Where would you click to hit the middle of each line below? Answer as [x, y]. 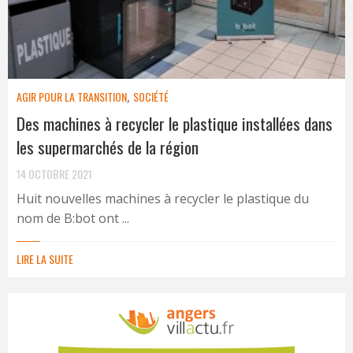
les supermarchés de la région [108, 147]
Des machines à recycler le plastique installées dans [175, 123]
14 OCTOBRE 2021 [54, 173]
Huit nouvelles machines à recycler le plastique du [163, 198]
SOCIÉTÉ [151, 96]
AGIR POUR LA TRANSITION [72, 96]
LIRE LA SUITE [45, 258]
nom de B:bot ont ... [73, 218]
